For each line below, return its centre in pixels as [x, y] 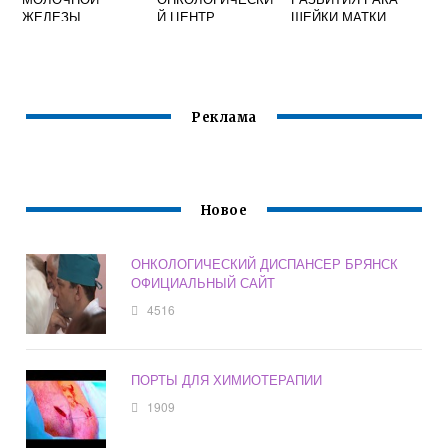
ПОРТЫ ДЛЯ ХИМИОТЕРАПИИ [227, 380]
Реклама [224, 118]
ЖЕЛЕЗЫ [52, 16]
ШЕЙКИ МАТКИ [339, 16]
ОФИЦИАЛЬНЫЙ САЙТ [203, 283]
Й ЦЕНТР [185, 16]
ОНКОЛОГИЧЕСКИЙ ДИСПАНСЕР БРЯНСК [265, 264]
